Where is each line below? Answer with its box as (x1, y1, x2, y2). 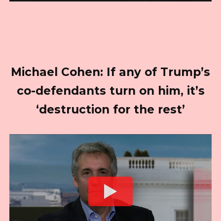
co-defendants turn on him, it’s (16, 84, 205, 98)
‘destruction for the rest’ (36, 103, 185, 117)
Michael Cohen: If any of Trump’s (11, 65, 210, 79)
